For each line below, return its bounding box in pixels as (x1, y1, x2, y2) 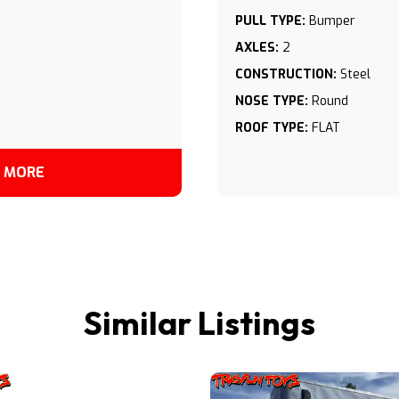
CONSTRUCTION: (235, 66, 337, 83)
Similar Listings (84, 303, 315, 343)
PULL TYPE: (235, 12, 305, 29)
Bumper (309, 12, 355, 29)
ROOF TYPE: (235, 119, 308, 136)
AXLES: (235, 39, 279, 56)
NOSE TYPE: (235, 93, 308, 110)
